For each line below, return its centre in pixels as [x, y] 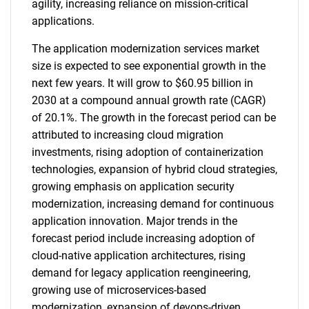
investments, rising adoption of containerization [148, 152]
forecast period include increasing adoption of [143, 238]
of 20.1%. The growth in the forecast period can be [154, 118]
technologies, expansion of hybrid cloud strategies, [154, 169]
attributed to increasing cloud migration [128, 135]
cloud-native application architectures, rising [139, 256]
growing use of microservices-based [119, 290]
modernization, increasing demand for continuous [153, 204]
